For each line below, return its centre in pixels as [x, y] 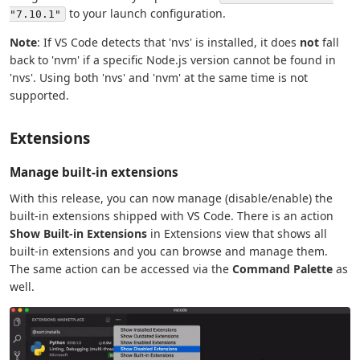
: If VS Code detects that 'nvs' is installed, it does [168, 43]
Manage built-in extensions [94, 172]
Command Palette [282, 269]
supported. [39, 96]
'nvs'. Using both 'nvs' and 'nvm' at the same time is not [159, 78]
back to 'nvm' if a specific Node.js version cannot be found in [173, 60]
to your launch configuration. [146, 14]
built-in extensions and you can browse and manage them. [169, 252]
